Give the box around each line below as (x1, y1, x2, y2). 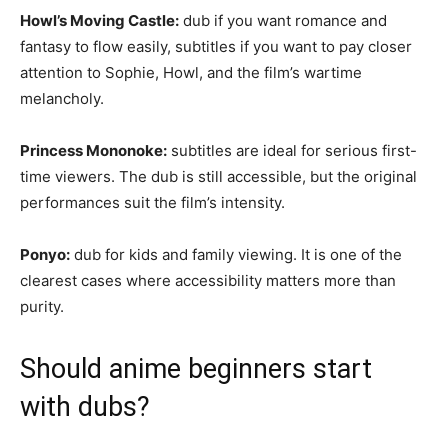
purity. (20, 297, 64, 317)
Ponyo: (20, 245, 70, 265)
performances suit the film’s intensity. (20, 193, 285, 213)
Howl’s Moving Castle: (20, 11, 179, 31)
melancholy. (20, 89, 104, 109)
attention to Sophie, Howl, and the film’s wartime (20, 63, 362, 83)
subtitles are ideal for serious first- (167, 141, 417, 161)
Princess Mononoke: (20, 141, 167, 161)
